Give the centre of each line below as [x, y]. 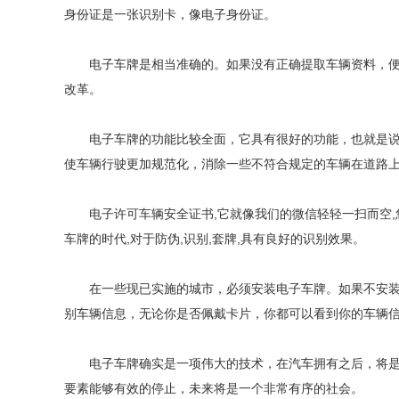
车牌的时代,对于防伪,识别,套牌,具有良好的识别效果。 [215, 239]
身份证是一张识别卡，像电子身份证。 [170, 14]
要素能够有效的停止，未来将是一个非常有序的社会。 [214, 388]
